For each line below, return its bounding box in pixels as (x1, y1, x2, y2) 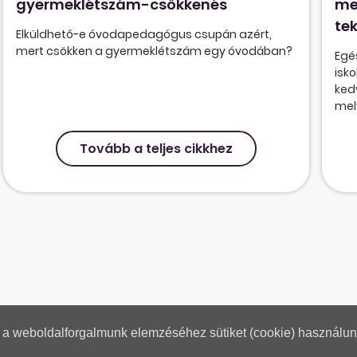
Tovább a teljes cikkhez (80, 139, 233, 159)
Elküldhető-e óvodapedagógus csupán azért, (16, 26, 273, 43)
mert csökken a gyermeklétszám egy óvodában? (16, 43, 293, 60)
